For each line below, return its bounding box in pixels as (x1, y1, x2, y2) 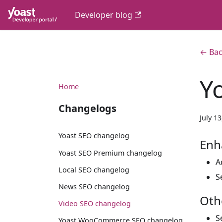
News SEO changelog (58, 181, 130, 191)
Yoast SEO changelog (58, 131, 129, 141)
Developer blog (74, 9, 132, 20)
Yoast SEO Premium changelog (58, 148, 162, 158)
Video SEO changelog (58, 199, 131, 209)
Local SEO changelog (58, 165, 129, 174)
